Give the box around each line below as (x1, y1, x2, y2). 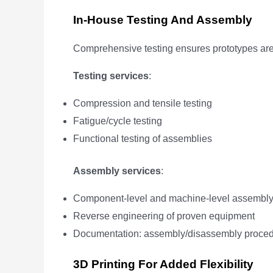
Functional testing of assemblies (73, 133, 212, 144)
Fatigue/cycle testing (73, 116, 162, 126)
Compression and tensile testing (73, 98, 212, 108)
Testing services (73, 71, 149, 81)
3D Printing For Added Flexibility (73, 258, 253, 271)
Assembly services (73, 166, 161, 176)
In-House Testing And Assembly (73, 13, 252, 26)
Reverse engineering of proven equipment (73, 211, 255, 221)
